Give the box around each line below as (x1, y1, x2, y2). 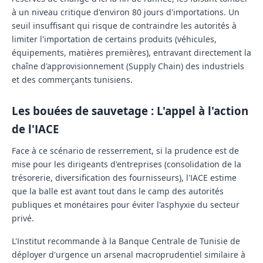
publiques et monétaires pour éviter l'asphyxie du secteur (12, 199, 240, 211)
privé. (12, 213, 34, 224)
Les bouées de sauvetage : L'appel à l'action (12, 103, 248, 119)
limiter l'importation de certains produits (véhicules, (12, 33, 217, 45)
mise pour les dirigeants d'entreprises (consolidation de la (12, 159, 241, 170)
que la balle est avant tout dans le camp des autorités (12, 186, 224, 197)
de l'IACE (12, 122, 59, 137)
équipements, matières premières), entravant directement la (12, 47, 251, 59)
